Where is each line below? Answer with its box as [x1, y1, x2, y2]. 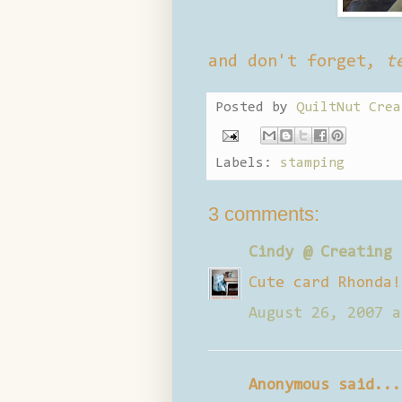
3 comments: [208, 202, 319, 225]
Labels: [215, 155, 280, 170]
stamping [280, 155, 345, 170]
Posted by [215, 100, 296, 115]
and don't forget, [208, 52, 386, 71]
